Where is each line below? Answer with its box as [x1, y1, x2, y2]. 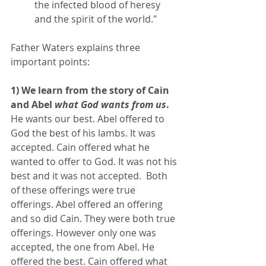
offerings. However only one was [11, 226, 159, 240]
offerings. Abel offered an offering [11, 198, 165, 211]
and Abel [11, 98, 55, 112]
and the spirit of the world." [34, 12, 161, 26]
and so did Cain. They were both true [11, 212, 178, 226]
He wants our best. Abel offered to [11, 112, 167, 126]
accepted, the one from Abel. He [11, 240, 157, 254]
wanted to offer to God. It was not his [11, 155, 179, 169]
